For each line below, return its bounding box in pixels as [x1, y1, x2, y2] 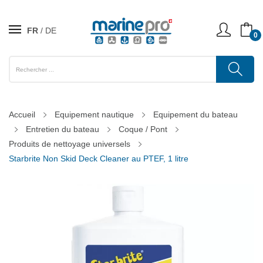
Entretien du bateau [26, 124, 99, 134]
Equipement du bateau [153, 110, 238, 119]
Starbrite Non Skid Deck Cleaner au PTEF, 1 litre [9, 154, 188, 163]
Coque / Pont [119, 124, 167, 134]
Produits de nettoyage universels [9, 139, 130, 149]
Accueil [9, 110, 35, 119]
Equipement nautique [55, 110, 134, 119]
